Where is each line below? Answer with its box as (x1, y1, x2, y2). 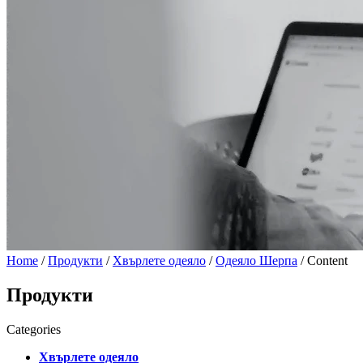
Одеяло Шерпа (216, 254, 297, 267)
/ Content (297, 254, 348, 267)
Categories (6, 322, 61, 336)
